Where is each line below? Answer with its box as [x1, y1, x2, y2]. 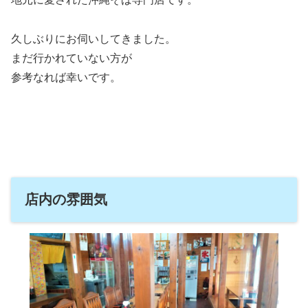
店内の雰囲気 [25, 191, 107, 207]
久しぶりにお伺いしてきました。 [11, 32, 176, 45]
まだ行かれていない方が [11, 52, 132, 64]
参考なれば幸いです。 [11, 71, 121, 83]
